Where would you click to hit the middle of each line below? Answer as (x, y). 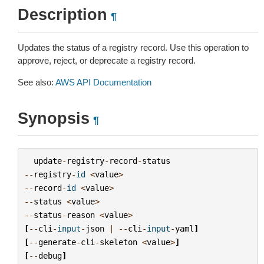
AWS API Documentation (103, 82)
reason (80, 215)
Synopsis (54, 118)
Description (62, 15)
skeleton (118, 242)
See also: (37, 82)
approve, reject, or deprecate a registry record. (107, 60)
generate (57, 242)
